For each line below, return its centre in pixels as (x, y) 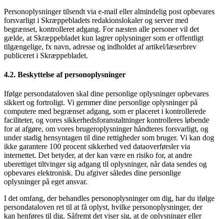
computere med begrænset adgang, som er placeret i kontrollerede (105, 111)
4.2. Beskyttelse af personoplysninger (65, 74)
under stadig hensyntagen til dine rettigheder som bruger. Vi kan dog (109, 138)
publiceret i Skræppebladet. (46, 55)
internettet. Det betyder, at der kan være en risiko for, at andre (98, 155)
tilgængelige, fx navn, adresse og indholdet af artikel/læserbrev (100, 46)
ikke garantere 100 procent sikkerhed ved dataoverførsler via (97, 147)
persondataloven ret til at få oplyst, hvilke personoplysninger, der (103, 207)
